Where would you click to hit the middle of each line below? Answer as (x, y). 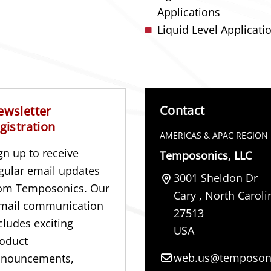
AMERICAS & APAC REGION (214, 135)
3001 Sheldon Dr (215, 178)
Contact (182, 110)
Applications (189, 12)
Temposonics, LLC (206, 155)
